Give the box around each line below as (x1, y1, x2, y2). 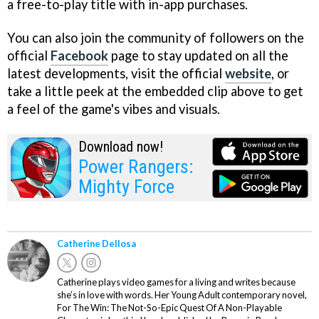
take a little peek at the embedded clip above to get (7, 83, 303, 100)
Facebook (51, 48, 108, 64)
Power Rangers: (78, 155, 193, 177)
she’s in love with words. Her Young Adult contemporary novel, (57, 288, 307, 300)
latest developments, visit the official (7, 66, 225, 82)
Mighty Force (78, 175, 174, 197)
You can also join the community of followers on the (7, 30, 304, 46)
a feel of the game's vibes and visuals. (7, 101, 220, 117)
